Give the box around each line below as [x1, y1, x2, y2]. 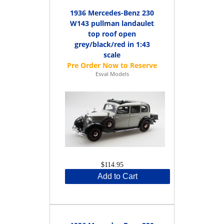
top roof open [88, 28, 136, 38]
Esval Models [95, 69, 129, 77]
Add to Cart [97, 171, 137, 180]
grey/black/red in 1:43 [74, 39, 150, 49]
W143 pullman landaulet [70, 18, 154, 28]
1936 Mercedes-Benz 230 [70, 7, 154, 17]
